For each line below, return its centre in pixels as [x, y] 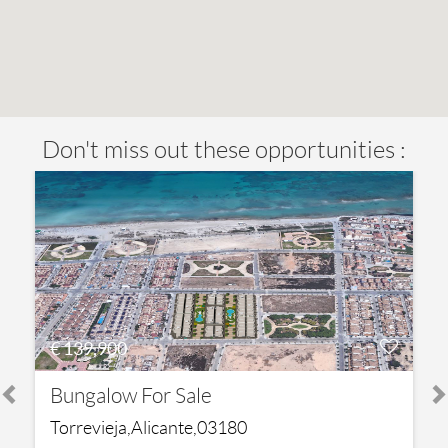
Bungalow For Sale [131, 396]
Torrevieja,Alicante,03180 [148, 428]
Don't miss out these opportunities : [224, 150]
